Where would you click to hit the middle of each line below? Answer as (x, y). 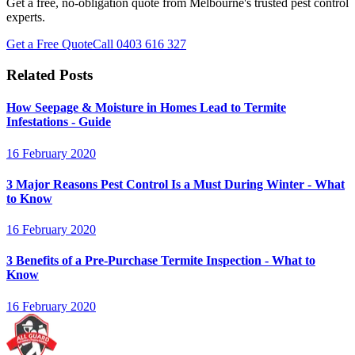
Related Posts (50, 75)
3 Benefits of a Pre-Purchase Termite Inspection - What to (161, 261)
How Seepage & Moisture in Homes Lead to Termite (146, 108)
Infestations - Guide (59, 122)
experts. (26, 17)
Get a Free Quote (50, 44)
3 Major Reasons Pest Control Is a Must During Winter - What (176, 184)
